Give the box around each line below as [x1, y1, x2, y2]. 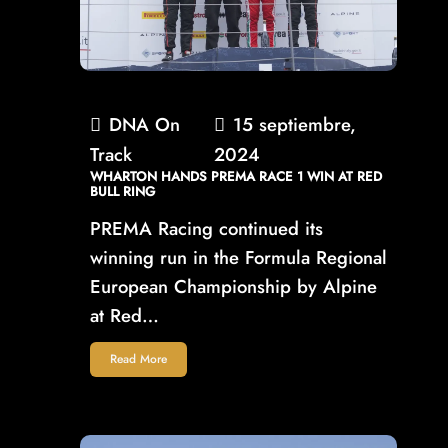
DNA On [109, 110, 180, 138]
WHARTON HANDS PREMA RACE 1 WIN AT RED [90, 166, 382, 186]
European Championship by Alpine [90, 272, 377, 300]
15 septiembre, [232, 110, 356, 138]
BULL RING [90, 181, 155, 201]
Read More [110, 349, 167, 368]
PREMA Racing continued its [90, 214, 323, 242]
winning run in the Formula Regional [90, 243, 387, 271]
